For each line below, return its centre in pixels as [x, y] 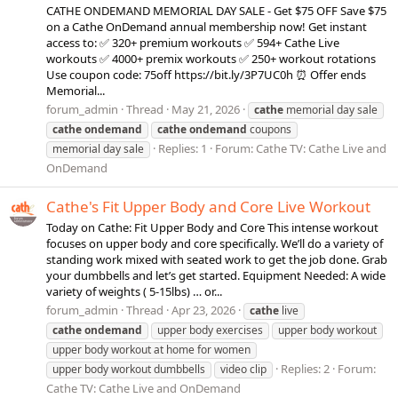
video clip [243, 370]
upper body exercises [210, 330]
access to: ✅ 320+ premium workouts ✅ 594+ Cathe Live [193, 43]
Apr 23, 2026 [203, 310]
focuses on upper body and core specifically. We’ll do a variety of [215, 243]
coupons [269, 130]
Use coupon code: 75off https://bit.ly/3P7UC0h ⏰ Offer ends [206, 75]
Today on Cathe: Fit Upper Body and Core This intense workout [212, 227]
